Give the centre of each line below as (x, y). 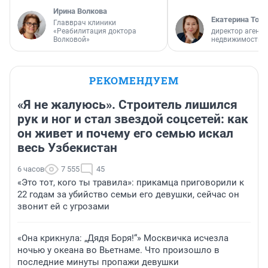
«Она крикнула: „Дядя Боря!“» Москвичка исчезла (123, 238)
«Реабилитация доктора (95, 31)
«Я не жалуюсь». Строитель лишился (127, 104)
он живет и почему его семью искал (125, 133)
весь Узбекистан (67, 147)
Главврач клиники (85, 22)
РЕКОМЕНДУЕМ (134, 80)
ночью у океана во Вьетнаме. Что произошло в (118, 250)
